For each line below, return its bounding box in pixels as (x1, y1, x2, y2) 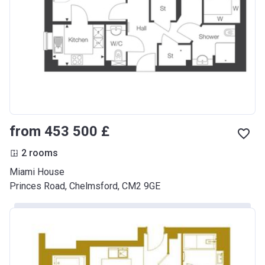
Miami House (9, 166, 64, 177)
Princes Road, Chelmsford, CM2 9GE (9, 180, 160, 192)
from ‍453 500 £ (9, 122, 109, 140)
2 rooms (21, 147, 58, 159)
